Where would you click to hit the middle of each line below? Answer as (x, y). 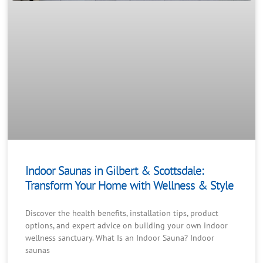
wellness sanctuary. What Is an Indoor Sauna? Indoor (120, 238)
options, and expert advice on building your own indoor (127, 226)
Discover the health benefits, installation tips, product (122, 213)
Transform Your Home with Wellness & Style (130, 186)
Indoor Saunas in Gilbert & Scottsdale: (115, 171)
